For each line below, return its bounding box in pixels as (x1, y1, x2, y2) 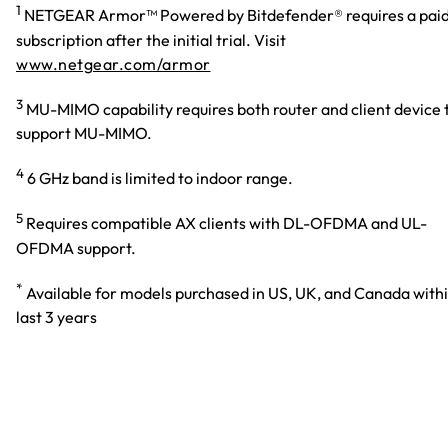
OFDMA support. (16, 237, 136, 258)
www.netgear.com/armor (16, 53, 211, 74)
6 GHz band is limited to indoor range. (24, 168, 293, 189)
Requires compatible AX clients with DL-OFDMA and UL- (23, 213, 427, 234)
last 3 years (16, 306, 97, 327)
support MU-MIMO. (16, 122, 152, 143)
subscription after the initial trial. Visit (16, 29, 286, 50)
